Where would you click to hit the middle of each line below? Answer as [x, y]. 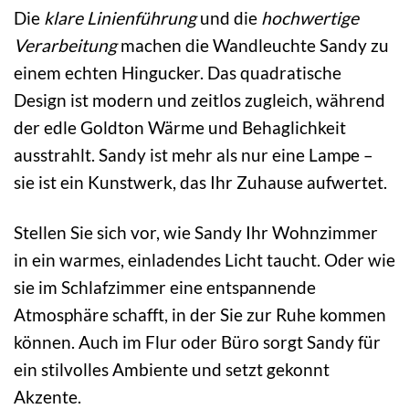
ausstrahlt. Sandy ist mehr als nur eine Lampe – [194, 154]
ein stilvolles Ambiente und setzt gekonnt [172, 369]
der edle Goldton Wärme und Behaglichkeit [180, 127]
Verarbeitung [65, 45]
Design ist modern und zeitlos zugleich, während [199, 100]
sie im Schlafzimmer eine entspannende [165, 287]
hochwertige [310, 17]
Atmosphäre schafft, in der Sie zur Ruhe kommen [200, 314]
